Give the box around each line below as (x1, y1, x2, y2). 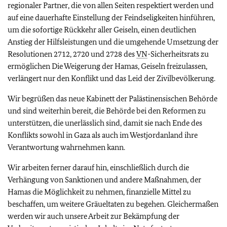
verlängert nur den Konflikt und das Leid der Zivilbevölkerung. (8, 73, 215, 83)
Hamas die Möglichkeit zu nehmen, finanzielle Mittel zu (8, 187, 191, 197)
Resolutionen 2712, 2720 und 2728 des (8, 49, 136, 59)
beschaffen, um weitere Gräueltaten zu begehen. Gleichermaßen (8, 199, 218, 209)
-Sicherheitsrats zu (147, 49, 209, 59)
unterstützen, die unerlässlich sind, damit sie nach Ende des (8, 118, 202, 128)
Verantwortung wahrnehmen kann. (8, 142, 125, 152)
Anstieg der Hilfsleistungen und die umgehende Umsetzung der (8, 37, 218, 47)
